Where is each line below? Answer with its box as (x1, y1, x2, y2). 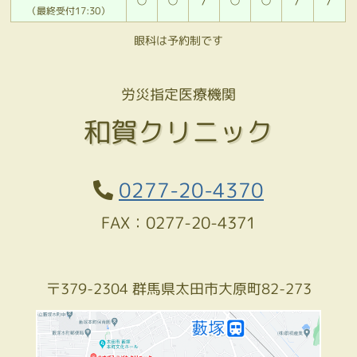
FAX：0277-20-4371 (101, 211, 256, 234)
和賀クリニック (84, 112, 273, 151)
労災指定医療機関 (121, 84, 236, 105)
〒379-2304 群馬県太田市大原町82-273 (45, 279, 312, 300)
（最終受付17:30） (27, 4, 111, 18)
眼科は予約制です (134, 33, 223, 49)
